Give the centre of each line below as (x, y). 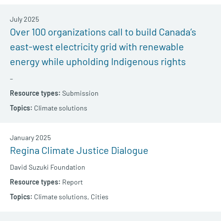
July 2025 (24, 19)
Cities (100, 197)
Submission (80, 93)
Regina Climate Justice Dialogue (79, 150)
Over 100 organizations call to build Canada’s (103, 32)
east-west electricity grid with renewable (97, 47)
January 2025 (30, 138)
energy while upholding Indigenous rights (98, 61)
